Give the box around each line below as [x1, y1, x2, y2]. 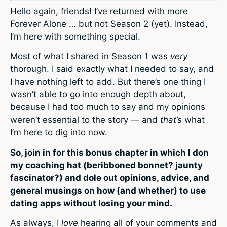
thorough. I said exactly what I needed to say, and [10, 64, 214, 74]
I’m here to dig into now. [10, 127, 107, 138]
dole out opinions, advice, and [81, 172, 209, 183]
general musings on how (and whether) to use [10, 185, 206, 196]
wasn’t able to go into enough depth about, [10, 89, 186, 100]
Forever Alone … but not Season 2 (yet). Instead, [10, 18, 208, 29]
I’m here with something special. [10, 31, 140, 42]
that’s [160, 115, 184, 125]
